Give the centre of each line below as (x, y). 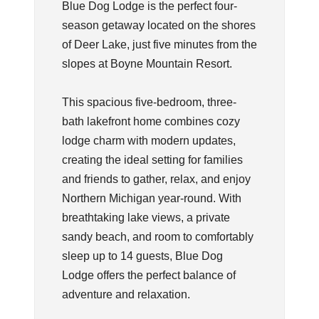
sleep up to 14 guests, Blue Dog (142, 256)
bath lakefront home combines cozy (151, 121)
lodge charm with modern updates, (148, 140)
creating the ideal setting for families (152, 159)
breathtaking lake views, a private (146, 217)
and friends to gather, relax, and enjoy (156, 179)
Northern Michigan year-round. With (151, 198)
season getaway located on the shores (158, 25)
